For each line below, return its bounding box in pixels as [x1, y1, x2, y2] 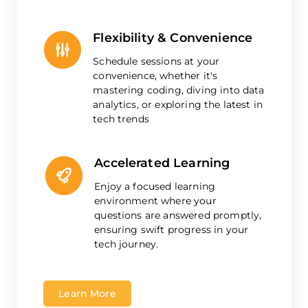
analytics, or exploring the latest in [93, 98, 263, 111]
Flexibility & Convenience [93, 30, 253, 45]
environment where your [94, 195, 217, 208]
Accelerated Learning [94, 155, 230, 170]
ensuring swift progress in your [94, 223, 249, 236]
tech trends [93, 113, 149, 126]
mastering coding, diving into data [93, 84, 265, 97]
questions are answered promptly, [94, 209, 262, 222]
